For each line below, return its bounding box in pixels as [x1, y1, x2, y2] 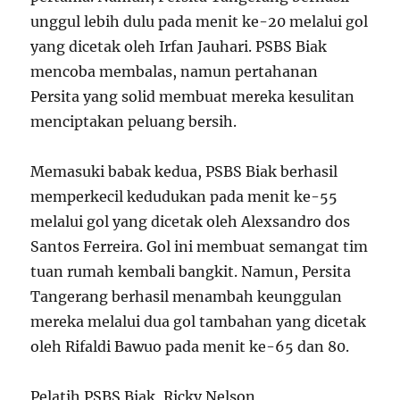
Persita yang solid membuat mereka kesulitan [30, 87, 355, 106]
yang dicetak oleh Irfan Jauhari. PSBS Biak [30, 37, 328, 56]
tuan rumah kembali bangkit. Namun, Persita [30, 262, 352, 281]
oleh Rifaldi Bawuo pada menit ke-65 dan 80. [30, 337, 350, 356]
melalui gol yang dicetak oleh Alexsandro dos [30, 212, 351, 231]
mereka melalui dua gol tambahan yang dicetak [30, 312, 367, 331]
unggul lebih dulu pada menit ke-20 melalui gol [30, 12, 369, 31]
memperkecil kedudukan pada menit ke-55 [30, 187, 338, 206]
